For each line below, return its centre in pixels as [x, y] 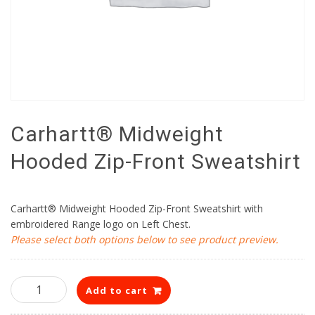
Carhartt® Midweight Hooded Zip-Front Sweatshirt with [137, 209]
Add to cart [117, 290]
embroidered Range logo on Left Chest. [101, 224]
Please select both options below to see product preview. [144, 240]
